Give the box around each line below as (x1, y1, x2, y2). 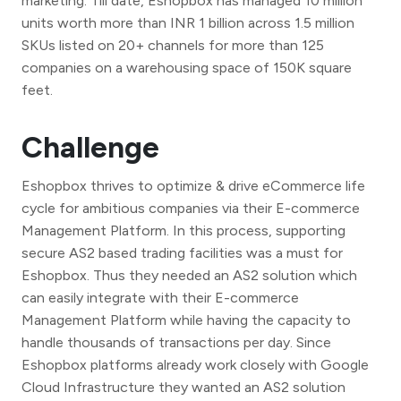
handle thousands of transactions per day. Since (21, 333, 331, 351)
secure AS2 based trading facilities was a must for (21, 243, 343, 261)
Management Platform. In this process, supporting (21, 221, 346, 239)
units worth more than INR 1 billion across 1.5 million (21, 13, 354, 31)
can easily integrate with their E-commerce (21, 288, 299, 306)
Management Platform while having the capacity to (21, 311, 351, 328)
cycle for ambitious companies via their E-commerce (21, 199, 360, 217)
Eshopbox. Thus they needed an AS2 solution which (21, 266, 357, 284)
